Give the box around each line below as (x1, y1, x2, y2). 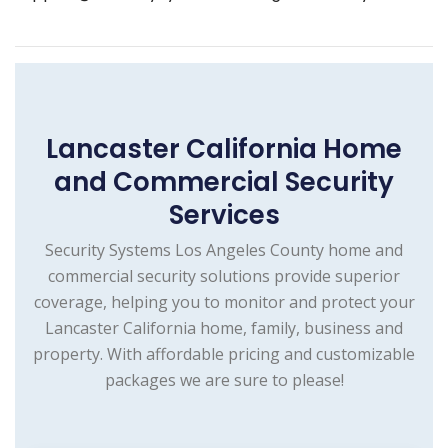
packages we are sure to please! (104, 368, 344, 391)
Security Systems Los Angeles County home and (45, 238, 403, 261)
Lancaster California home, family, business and (45, 316, 403, 339)
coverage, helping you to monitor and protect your (33, 290, 415, 313)
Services (168, 196, 280, 233)
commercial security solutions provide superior (48, 264, 400, 287)
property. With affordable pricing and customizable (33, 342, 415, 365)
